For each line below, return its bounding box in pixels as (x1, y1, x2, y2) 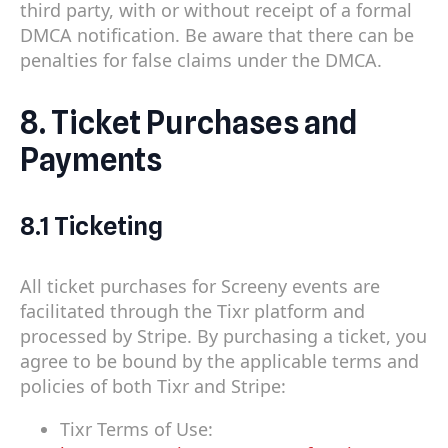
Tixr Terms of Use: (60, 417, 213, 442)
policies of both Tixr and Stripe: (20, 374, 286, 399)
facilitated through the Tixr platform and (20, 299, 365, 324)
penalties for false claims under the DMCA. (20, 47, 382, 72)
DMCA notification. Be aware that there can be (20, 22, 414, 47)
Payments (20, 140, 162, 178)
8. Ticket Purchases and (20, 103, 358, 141)
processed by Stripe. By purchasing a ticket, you (20, 324, 427, 349)
